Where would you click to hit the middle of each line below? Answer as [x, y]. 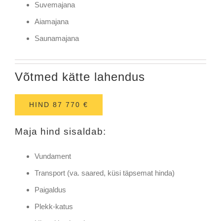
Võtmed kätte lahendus [80, 76]
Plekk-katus [54, 206]
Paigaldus [50, 189]
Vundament [53, 156]
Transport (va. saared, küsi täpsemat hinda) [104, 173]
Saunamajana [56, 38]
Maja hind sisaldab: [60, 132]
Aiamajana [51, 21]
